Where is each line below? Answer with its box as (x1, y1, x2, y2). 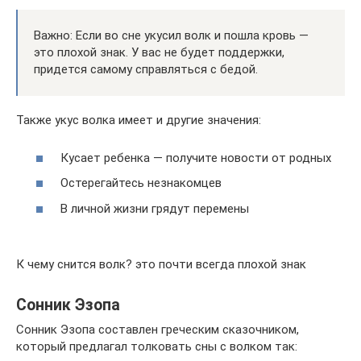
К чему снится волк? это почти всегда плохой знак (16, 256, 306, 272)
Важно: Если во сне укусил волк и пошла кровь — (34, 28, 309, 43)
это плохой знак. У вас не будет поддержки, (34, 45, 284, 60)
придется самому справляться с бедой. (34, 62, 258, 77)
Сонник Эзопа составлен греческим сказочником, (16, 322, 299, 337)
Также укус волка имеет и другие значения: (16, 113, 261, 127)
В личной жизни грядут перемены (60, 201, 249, 216)
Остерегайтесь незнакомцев (60, 176, 222, 190)
